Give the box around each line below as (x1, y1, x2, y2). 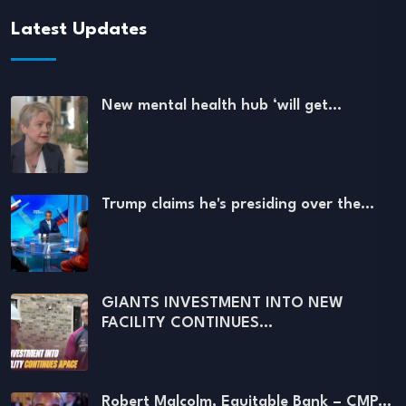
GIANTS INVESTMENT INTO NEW (101, 295, 343, 312)
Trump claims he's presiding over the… (101, 197, 374, 213)
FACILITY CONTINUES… (101, 315, 273, 332)
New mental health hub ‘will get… (101, 98, 342, 114)
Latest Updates (11, 21, 147, 40)
